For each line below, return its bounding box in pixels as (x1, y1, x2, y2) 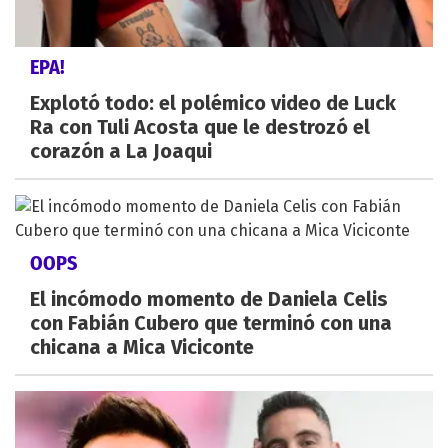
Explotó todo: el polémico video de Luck (30, 90, 396, 115)
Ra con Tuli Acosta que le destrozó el (30, 114, 370, 139)
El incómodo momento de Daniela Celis (30, 286, 388, 311)
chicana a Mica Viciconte (30, 334, 254, 359)
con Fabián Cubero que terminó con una (30, 310, 392, 335)
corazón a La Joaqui (30, 138, 212, 163)
